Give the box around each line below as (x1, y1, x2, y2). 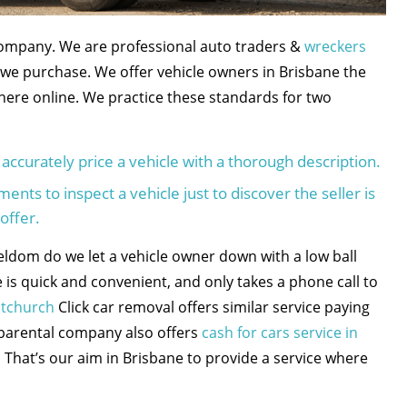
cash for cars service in (201, 323, 358, 342)
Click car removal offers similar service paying (54, 297, 370, 317)
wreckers (303, 36, 366, 56)
